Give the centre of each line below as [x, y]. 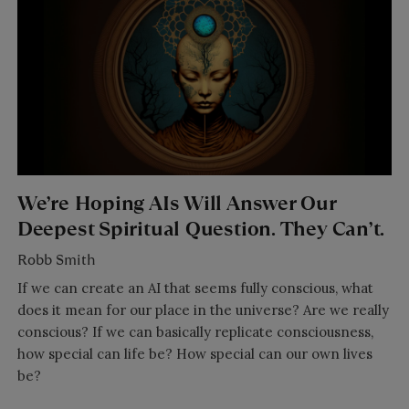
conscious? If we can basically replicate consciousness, [195, 332]
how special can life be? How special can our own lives [194, 354]
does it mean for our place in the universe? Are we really [203, 310]
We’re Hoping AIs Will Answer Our [176, 203]
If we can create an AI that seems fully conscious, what [195, 288]
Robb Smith [56, 260]
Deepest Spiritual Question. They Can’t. [201, 228]
